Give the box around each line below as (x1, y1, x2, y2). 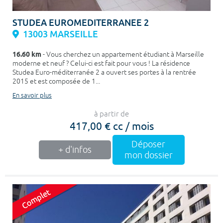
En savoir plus (12, 92, 52, 100)
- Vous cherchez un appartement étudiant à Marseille (41, 50, 204, 59)
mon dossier (124, 150, 173, 161)
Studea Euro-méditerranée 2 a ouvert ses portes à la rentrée (12, 68, 196, 77)
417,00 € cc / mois (69, 119, 154, 132)
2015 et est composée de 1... (12, 77, 100, 86)
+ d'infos (58, 144, 92, 156)
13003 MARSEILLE (23, 28, 98, 40)
